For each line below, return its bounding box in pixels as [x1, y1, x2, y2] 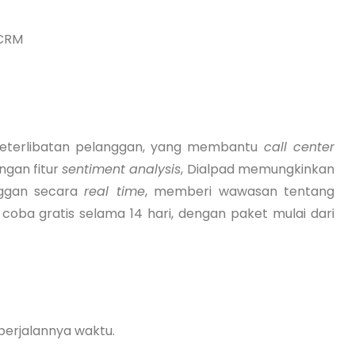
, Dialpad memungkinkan [181, 159, 334, 178]
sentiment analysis [62, 159, 181, 178]
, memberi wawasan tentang [144, 181, 335, 200]
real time [84, 181, 145, 200]
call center [257, 137, 335, 156]
